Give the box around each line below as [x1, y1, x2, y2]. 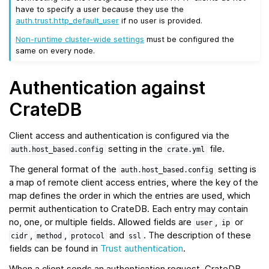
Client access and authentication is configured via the [9, 130, 229, 142]
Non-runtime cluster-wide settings [16, 34, 145, 44]
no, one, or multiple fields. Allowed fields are [9, 216, 194, 228]
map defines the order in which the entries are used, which [9, 190, 250, 202]
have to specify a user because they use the [16, 4, 184, 14]
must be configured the [144, 34, 235, 44]
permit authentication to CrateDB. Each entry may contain [9, 203, 248, 215]
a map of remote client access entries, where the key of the [9, 177, 258, 189]
